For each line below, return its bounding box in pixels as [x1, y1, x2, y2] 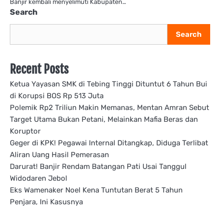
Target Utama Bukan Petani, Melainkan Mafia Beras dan [10, 115, 198, 124]
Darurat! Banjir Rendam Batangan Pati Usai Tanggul [10, 162, 187, 171]
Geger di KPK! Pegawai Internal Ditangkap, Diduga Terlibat [10, 138, 208, 147]
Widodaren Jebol [10, 174, 67, 183]
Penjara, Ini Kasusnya [10, 197, 83, 206]
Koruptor [10, 127, 41, 136]
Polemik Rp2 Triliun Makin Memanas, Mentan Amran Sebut [10, 103, 209, 112]
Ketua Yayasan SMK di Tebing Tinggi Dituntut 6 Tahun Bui [10, 80, 207, 88]
